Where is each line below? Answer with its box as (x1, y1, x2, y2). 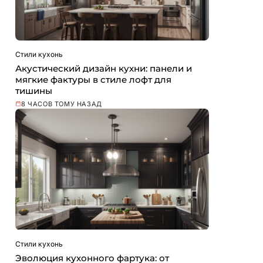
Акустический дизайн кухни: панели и (15, 63, 192, 75)
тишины (15, 85, 52, 97)
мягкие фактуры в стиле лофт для (15, 74, 171, 86)
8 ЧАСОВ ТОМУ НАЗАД (21, 100, 102, 109)
